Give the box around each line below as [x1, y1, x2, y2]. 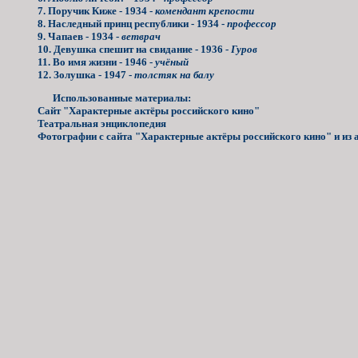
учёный [155, 55, 189, 68]
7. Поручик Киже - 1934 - [38, 4, 156, 17]
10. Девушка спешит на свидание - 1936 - [38, 42, 232, 55]
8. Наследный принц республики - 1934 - [38, 17, 228, 30]
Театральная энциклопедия [38, 117, 167, 130]
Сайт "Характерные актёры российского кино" [38, 105, 261, 117]
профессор [227, 17, 277, 30]
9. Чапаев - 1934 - [38, 30, 122, 42]
